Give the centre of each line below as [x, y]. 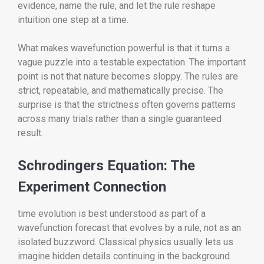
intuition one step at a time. [73, 20]
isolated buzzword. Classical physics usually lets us [126, 242]
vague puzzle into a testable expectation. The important [132, 62]
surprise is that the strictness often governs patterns [127, 105]
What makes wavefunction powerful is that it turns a [124, 48]
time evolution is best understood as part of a [112, 213]
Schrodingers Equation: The [106, 165]
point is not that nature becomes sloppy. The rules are [128, 77]
